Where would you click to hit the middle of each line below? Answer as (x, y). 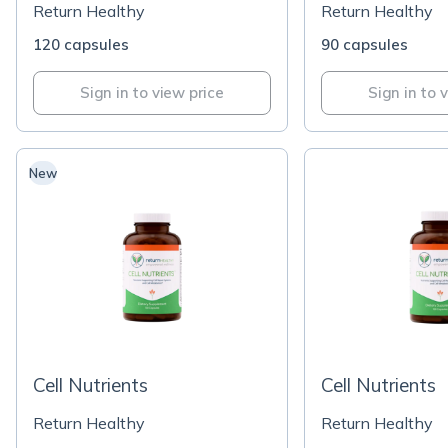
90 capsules (364, 44)
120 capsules (81, 44)
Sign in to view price (152, 92)
